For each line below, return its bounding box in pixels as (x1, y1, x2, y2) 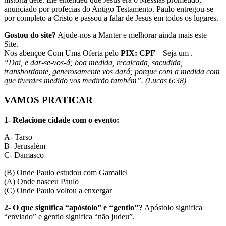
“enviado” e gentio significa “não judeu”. (4, 212, 135, 221)
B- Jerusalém (4, 141, 45, 150)
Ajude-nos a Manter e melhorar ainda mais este (56, 31, 207, 40)
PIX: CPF (121, 49, 157, 58)
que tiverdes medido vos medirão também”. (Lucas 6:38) (4, 76, 186, 85)
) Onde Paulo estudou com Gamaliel (12, 167, 128, 177)
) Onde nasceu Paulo (13, 177, 79, 186)
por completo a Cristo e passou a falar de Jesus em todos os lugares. (4, 14, 218, 23)
